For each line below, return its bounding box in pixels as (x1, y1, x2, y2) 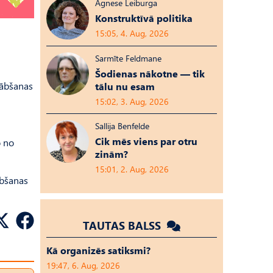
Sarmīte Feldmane (95, 52, 161, 64)
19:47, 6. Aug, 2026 (46, 260, 120, 271)
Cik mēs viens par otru (95, 135, 197, 147)
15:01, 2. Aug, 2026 (95, 163, 169, 175)
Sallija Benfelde (95, 120, 149, 132)
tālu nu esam (95, 80, 155, 93)
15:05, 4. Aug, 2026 (95, 27, 169, 39)
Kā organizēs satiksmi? (46, 244, 151, 257)
